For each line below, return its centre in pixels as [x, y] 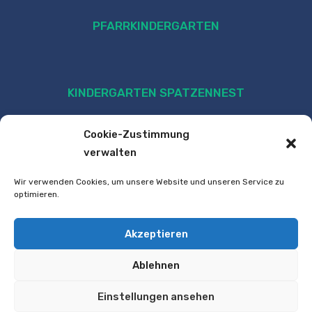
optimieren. [37, 194]
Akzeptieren [156, 234]
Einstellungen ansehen [156, 296]
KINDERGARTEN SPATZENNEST [156, 93]
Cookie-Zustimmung [136, 134]
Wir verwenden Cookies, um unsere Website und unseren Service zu [149, 182]
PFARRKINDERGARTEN [156, 26]
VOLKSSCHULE [156, 247]
